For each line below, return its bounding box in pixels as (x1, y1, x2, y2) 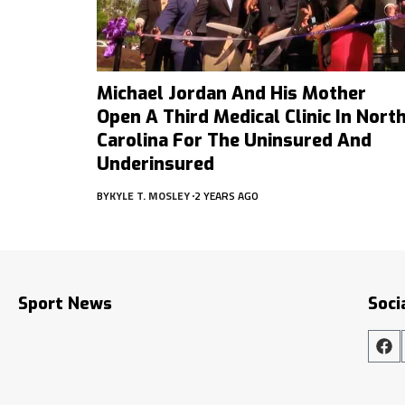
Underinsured (97, 152, 214, 177)
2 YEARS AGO (194, 187, 259, 205)
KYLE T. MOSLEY (109, 187, 190, 205)
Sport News (18, 293, 112, 316)
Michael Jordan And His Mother (97, 81, 366, 107)
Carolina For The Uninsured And (97, 128, 372, 154)
